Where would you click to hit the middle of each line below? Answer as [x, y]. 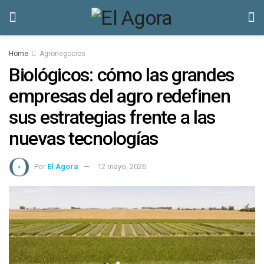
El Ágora [63, 166]
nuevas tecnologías [83, 138]
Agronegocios [62, 54]
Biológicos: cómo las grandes [122, 75]
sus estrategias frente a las [112, 117]
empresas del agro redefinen [120, 96]
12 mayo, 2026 [122, 166]
